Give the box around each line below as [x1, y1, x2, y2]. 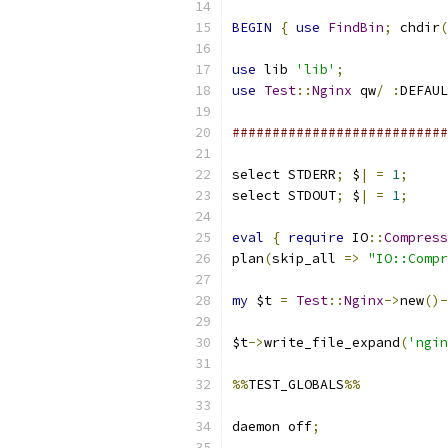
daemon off [232, 418, 312, 435]
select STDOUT [232, 187, 336, 204]
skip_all [272, 250, 344, 267]
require [288, 229, 344, 246]
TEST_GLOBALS [248, 376, 344, 393]
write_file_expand [264, 334, 400, 351]
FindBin [328, 19, 384, 36]
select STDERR [232, 166, 336, 183]
